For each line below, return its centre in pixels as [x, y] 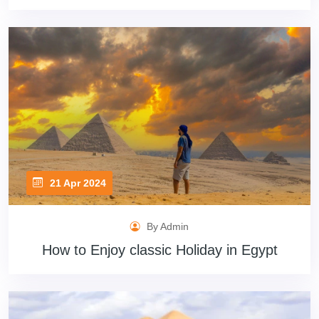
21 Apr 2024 [77, 183]
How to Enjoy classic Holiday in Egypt [159, 250]
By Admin [166, 226]
